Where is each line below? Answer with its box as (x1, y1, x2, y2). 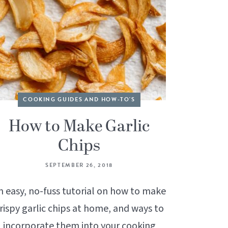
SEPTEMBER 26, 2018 (45, 160, 113, 169)
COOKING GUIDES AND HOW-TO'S (23, 95, 135, 104)
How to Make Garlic (9, 114, 150, 139)
